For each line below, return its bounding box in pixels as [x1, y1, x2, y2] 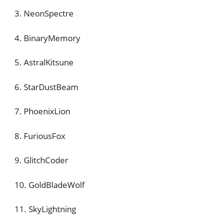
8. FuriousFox [15, 130, 65, 141]
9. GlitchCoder [15, 155, 68, 166]
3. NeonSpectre [15, 8, 74, 19]
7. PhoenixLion [15, 106, 70, 117]
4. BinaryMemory [15, 32, 80, 44]
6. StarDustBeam [15, 81, 78, 93]
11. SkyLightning [15, 203, 76, 215]
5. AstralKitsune [15, 57, 74, 68]
